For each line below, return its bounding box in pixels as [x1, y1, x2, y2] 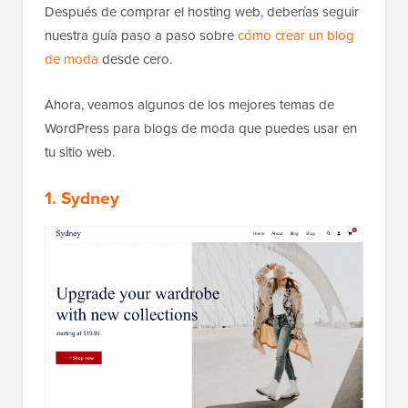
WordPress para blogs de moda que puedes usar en [45, 117, 357, 138]
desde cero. [98, 48, 172, 69]
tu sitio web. [45, 141, 115, 162]
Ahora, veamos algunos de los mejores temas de [45, 94, 334, 115]
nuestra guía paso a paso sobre [45, 25, 238, 46]
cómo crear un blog [238, 25, 354, 46]
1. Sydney [45, 184, 119, 211]
